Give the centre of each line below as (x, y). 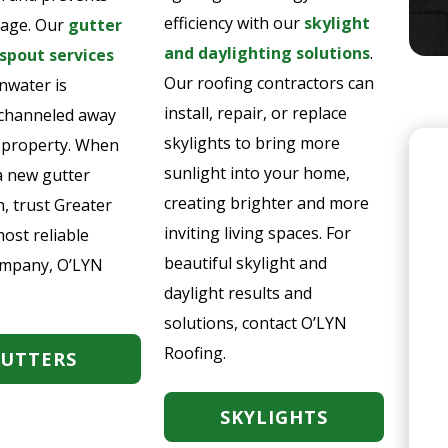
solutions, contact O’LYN (255, 323)
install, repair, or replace (255, 113)
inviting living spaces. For (257, 233)
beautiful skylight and (245, 263)
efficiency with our (231, 23)
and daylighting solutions (266, 53)
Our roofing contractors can (268, 83)
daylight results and (237, 293)
